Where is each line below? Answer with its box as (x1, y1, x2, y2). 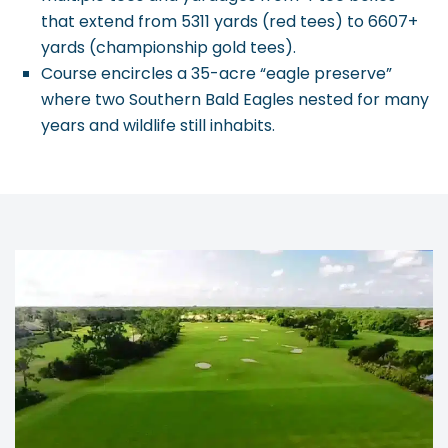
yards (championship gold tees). (41, 35, 296, 59)
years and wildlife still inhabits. (41, 113, 275, 137)
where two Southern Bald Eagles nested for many (41, 87, 429, 111)
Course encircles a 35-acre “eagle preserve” (41, 61, 392, 85)
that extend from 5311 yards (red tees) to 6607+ (41, 9, 418, 33)
